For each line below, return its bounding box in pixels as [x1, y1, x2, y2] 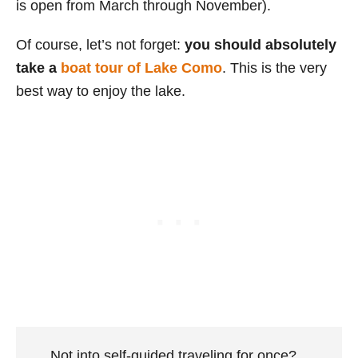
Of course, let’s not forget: [16, 36, 185, 53]
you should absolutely [185, 36, 336, 53]
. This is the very [222, 59, 327, 76]
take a [16, 59, 61, 76]
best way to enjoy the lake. [16, 82, 185, 99]
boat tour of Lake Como [61, 59, 222, 76]
